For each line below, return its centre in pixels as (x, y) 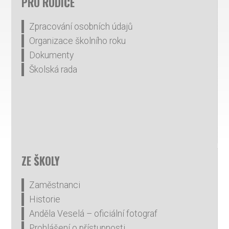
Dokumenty (52, 55)
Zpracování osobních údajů (81, 27)
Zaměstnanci (55, 185)
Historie (45, 199)
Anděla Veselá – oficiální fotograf (94, 214)
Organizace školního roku (78, 41)
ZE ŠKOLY (41, 161)
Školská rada (53, 70)
